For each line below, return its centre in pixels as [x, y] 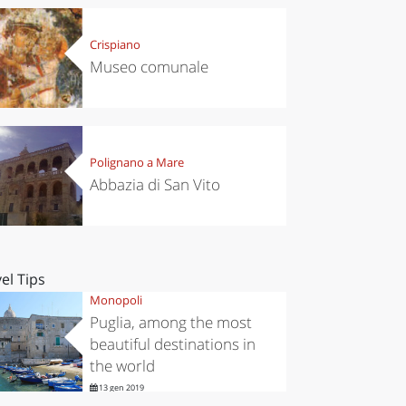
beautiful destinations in [172, 344]
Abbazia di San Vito [155, 185]
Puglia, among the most [170, 323]
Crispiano [115, 45]
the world [122, 366]
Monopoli [116, 300]
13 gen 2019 [120, 388]
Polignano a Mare [136, 163]
